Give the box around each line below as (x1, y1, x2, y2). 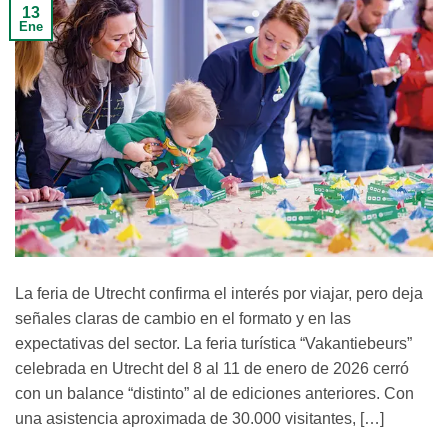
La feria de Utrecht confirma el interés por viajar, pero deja (15, 284, 423, 302)
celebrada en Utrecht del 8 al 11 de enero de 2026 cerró (15, 359, 409, 377)
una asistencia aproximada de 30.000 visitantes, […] (15, 409, 384, 427)
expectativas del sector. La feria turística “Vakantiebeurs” (15, 334, 412, 352)
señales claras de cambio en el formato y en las (15, 309, 351, 327)
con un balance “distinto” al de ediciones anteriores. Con (15, 384, 414, 402)
